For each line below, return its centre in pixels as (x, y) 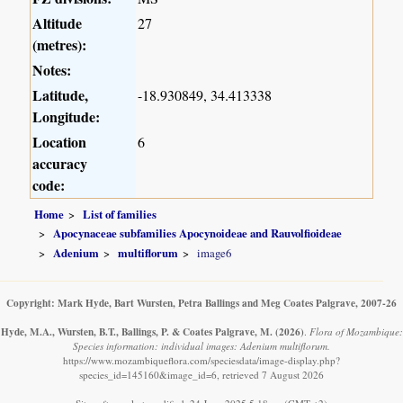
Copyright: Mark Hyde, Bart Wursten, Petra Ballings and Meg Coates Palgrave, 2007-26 (201, 302)
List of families (120, 214)
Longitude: (67, 117)
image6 (215, 252)
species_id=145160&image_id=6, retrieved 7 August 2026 (201, 374)
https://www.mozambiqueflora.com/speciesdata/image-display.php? (201, 360)
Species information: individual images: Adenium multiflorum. (201, 345)
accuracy (60, 164)
